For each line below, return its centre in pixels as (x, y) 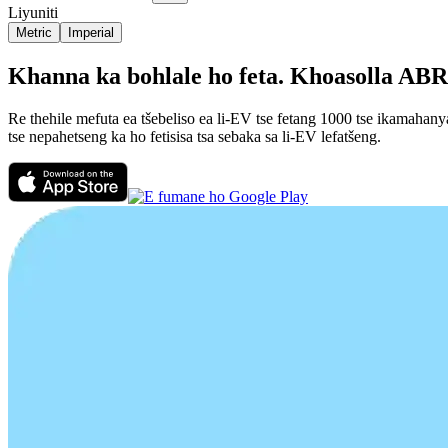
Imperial (91, 32)
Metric (34, 32)
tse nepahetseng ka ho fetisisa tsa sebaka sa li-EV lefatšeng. (194, 136)
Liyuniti (33, 12)
